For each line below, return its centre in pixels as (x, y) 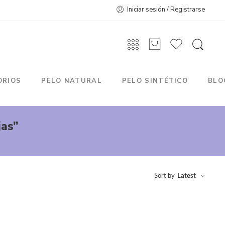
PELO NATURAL (72, 81)
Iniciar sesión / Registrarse (166, 10)
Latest (187, 176)
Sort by (164, 176)
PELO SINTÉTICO (155, 81)
